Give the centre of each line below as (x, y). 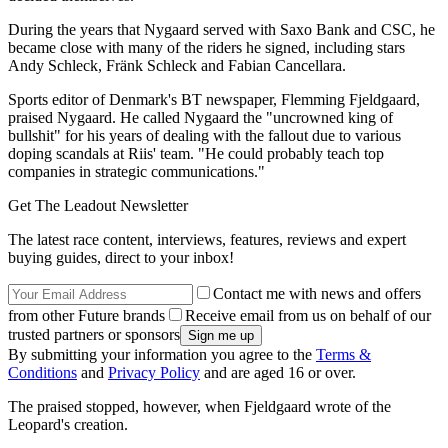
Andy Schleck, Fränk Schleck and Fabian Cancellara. (177, 65)
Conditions (42, 372)
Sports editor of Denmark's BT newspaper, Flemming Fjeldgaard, (214, 99)
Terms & (343, 354)
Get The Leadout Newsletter (98, 205)
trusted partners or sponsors (94, 334)
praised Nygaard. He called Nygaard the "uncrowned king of (200, 117)
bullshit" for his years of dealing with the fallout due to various (204, 135)
